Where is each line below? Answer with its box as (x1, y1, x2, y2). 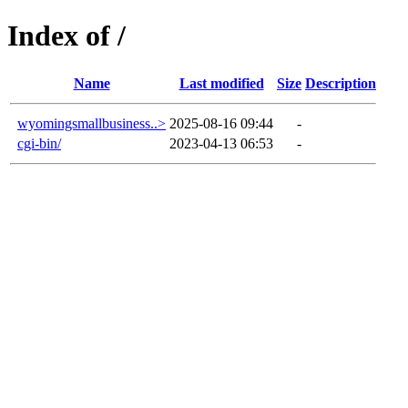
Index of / (7, 19, 126, 53)
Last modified (178, 75, 264, 91)
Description (305, 75, 376, 91)
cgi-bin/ (17, 135, 61, 151)
